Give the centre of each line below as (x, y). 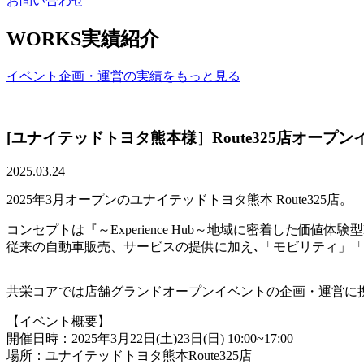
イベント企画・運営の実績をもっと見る (123, 76)
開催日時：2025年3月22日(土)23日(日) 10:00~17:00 (150, 339)
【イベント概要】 (58, 322)
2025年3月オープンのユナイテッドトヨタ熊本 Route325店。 (180, 200)
